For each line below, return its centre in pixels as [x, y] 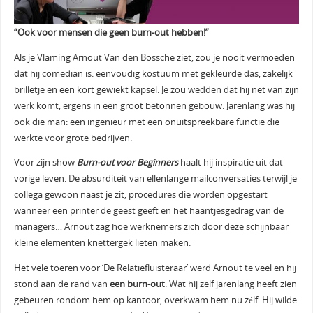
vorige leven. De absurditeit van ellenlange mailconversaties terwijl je [155, 179]
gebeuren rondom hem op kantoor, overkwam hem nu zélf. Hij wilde [155, 300]
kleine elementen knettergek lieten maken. [102, 243]
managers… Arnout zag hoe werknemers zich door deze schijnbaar [151, 227]
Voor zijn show [45, 163]
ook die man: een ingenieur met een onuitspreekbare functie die [146, 122]
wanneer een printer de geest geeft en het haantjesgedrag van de [148, 211]
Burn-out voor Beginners [127, 163]
